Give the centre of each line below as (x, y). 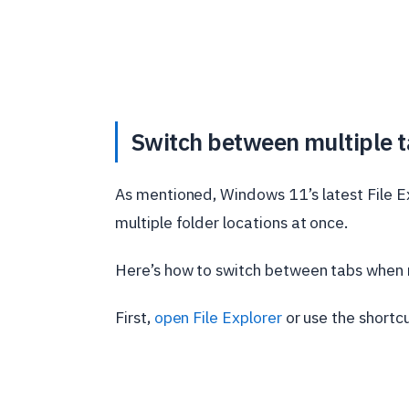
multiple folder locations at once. (232, 222)
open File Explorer (218, 317)
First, (135, 317)
